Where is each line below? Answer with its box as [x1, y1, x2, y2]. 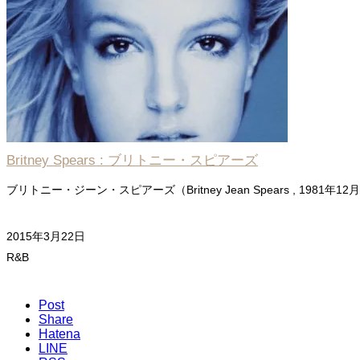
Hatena [39, 326, 80, 341]
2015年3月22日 [6, 230, 85, 243]
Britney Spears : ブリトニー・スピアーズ [6, 152, 258, 168]
